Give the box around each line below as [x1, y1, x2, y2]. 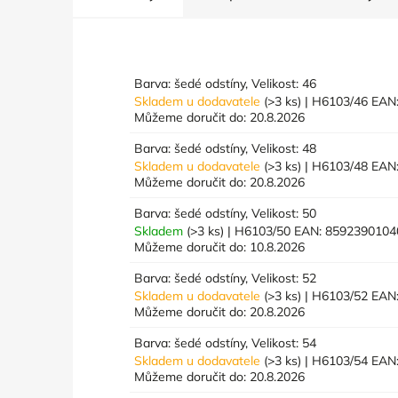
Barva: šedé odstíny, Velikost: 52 [134, 269, 317, 286]
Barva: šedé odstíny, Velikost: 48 [134, 139, 317, 156]
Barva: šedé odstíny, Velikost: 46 [134, 75, 317, 92]
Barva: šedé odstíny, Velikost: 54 [134, 334, 317, 351]
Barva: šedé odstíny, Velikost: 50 [134, 204, 317, 221]
